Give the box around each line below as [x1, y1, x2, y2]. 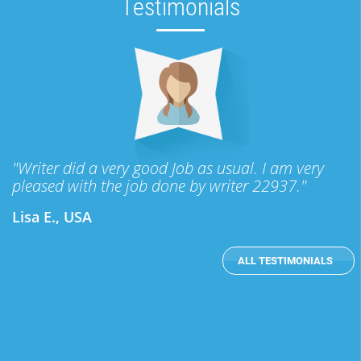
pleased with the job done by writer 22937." [12, 175, 306, 197]
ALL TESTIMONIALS [238, 255, 335, 267]
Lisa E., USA [12, 207, 92, 226]
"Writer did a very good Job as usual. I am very [12, 157, 324, 179]
